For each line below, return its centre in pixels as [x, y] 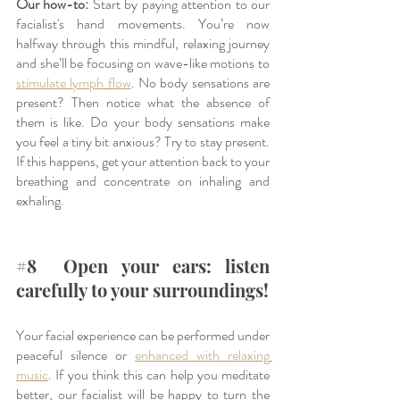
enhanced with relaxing [202, 354]
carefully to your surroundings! [142, 289]
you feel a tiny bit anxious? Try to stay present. [143, 141]
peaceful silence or [75, 354]
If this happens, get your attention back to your [143, 161]
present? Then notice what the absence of [143, 102]
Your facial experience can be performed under [143, 335]
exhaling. [42, 200]
